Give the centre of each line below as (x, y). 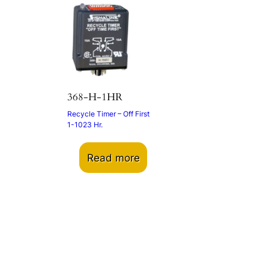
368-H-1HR (95, 97)
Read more (113, 158)
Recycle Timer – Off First (108, 114)
